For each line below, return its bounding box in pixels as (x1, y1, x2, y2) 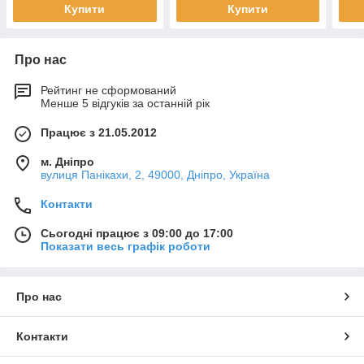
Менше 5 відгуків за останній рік (41, 96, 210, 110)
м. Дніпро (41, 154, 94, 168)
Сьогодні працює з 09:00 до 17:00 (41, 226, 233, 240)
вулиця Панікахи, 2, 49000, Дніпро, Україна (41, 167, 270, 181)
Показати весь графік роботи (41, 239, 210, 253)
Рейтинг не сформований (41, 83, 176, 97)
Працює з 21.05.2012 (41, 125, 157, 139)
